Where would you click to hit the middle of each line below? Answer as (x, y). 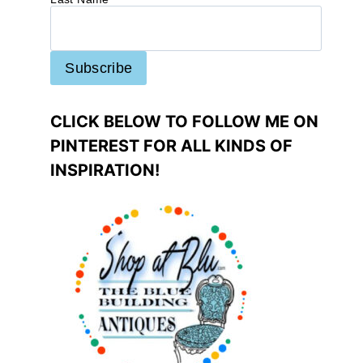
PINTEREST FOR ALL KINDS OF (172, 146)
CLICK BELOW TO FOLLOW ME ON (185, 122)
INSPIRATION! (105, 171)
